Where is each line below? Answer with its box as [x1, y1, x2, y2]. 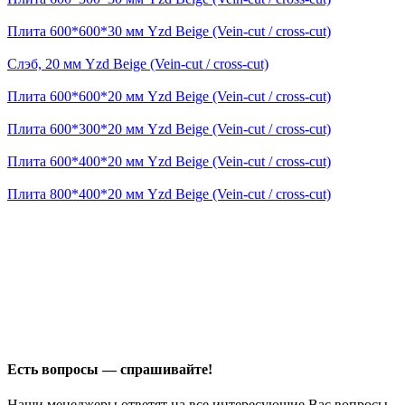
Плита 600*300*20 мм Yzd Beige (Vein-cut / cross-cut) [7, 121, 331, 137]
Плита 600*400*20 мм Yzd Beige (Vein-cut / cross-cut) [7, 154, 331, 170]
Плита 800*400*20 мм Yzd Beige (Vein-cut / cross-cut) [7, 186, 331, 202]
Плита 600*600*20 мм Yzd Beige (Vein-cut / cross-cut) [7, 89, 331, 105]
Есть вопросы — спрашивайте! [7, 361, 212, 377]
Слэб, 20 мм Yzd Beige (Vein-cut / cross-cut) [7, 56, 268, 72]
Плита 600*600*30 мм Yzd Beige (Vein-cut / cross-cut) [7, 24, 331, 40]
